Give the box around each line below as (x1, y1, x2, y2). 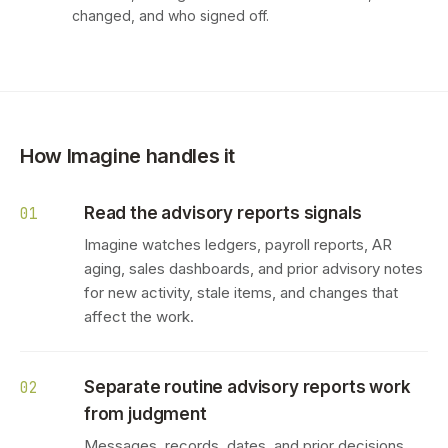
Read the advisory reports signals (84, 203, 362, 223)
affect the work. (84, 307, 194, 326)
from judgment (84, 404, 207, 424)
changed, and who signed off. (72, 7, 269, 24)
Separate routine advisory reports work (84, 377, 411, 397)
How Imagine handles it (20, 144, 236, 168)
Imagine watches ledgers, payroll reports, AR (84, 235, 392, 254)
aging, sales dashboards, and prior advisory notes (84, 259, 423, 278)
